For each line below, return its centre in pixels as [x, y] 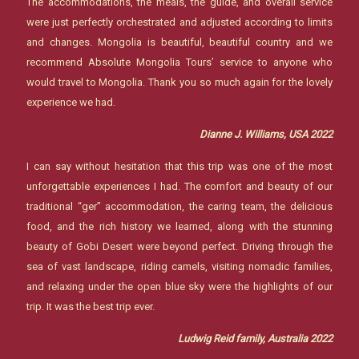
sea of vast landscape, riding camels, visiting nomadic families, [179, 266]
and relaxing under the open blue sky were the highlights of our [179, 286]
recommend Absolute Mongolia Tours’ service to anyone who [179, 62]
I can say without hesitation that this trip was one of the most [179, 166]
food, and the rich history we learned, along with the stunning [179, 226]
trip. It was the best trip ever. [91, 306]
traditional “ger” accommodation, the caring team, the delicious [179, 206]
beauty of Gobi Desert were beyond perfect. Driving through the [179, 246]
